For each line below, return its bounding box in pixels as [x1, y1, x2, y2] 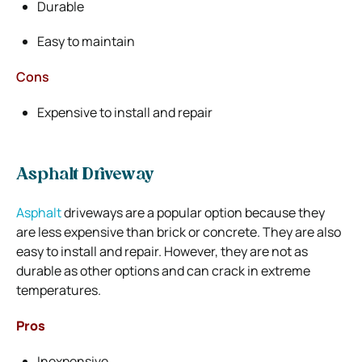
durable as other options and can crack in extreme [16, 261, 310, 280]
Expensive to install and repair [37, 103, 213, 121]
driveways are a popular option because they [61, 203, 325, 221]
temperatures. [16, 280, 101, 299]
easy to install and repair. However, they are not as [16, 242, 308, 260]
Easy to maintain [37, 32, 135, 50]
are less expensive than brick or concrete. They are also [16, 222, 341, 241]
